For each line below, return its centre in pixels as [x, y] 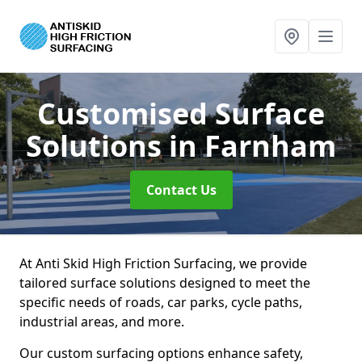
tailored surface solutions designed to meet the [165, 283]
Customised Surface [181, 114]
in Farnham [253, 146]
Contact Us [181, 190]
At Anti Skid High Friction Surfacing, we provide [163, 263]
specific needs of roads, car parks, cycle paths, [161, 302]
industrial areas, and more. [102, 322]
